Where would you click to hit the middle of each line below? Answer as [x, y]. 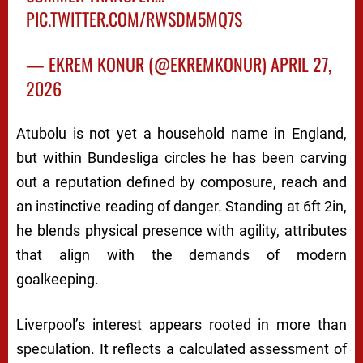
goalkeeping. [58, 279]
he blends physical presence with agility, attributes [181, 230]
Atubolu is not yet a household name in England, [181, 133]
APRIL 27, [301, 64]
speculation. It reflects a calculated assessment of [181, 348]
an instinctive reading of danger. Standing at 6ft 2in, [181, 206]
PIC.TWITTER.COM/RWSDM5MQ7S [135, 18]
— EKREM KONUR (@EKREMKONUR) [149, 64]
